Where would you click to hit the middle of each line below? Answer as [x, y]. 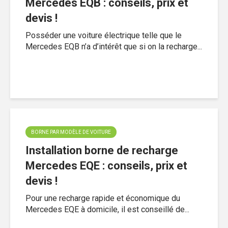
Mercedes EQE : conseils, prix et [106, 165]
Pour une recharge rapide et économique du [103, 198]
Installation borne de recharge [102, 150]
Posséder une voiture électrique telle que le [104, 35]
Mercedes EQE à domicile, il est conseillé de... [107, 209]
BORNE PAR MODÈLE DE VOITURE [71, 132]
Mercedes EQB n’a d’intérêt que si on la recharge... [114, 46]
